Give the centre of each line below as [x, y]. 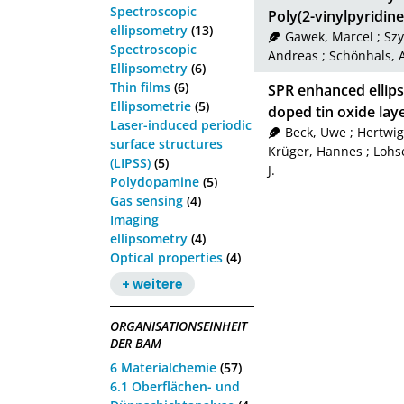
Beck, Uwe [315, 133]
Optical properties [166, 257]
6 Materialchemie [163, 367]
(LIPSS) [130, 162]
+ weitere [152, 284]
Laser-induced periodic [181, 124]
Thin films [140, 87]
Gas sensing [147, 200]
